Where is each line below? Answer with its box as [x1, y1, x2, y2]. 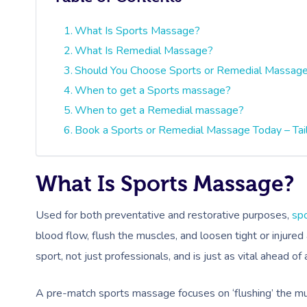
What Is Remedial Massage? [75, 43, 214, 58]
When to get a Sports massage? [75, 83, 232, 98]
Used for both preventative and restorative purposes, [36, 208, 292, 223]
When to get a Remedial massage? [75, 103, 245, 118]
